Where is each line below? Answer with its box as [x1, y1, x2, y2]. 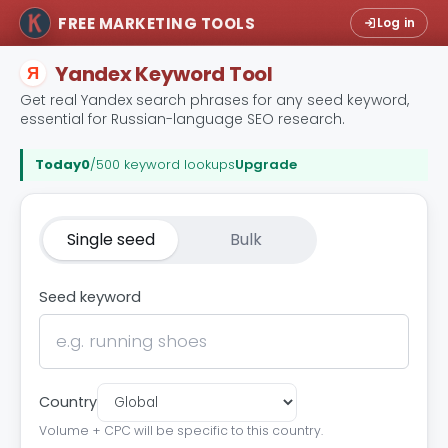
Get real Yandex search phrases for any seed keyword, [20, 89, 409, 110]
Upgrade [235, 155, 297, 175]
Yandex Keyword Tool [55, 59, 273, 88]
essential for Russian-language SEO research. [20, 108, 345, 129]
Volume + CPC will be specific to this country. [39, 421, 323, 439]
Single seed [66, 227, 155, 251]
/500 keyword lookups [90, 155, 235, 175]
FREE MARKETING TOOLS [58, 12, 255, 34]
